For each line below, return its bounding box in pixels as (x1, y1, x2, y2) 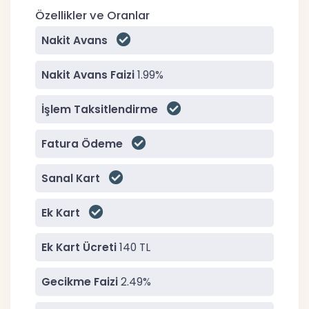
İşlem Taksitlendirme (41, 101, 158, 117)
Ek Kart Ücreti (41, 239, 117, 255)
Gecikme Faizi (41, 274, 118, 289)
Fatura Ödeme (41, 136, 123, 151)
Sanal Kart (41, 170, 100, 186)
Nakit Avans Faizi (41, 67, 134, 82)
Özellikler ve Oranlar (35, 7, 150, 23)
